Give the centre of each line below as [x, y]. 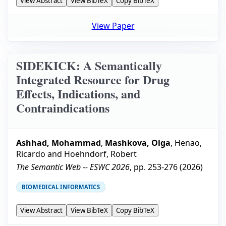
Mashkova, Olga [138, 143]
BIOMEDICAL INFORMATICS [61, 187]
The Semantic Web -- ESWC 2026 [73, 167]
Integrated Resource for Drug [93, 80]
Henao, [188, 143]
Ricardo [31, 154]
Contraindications [63, 108]
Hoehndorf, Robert [100, 154]
